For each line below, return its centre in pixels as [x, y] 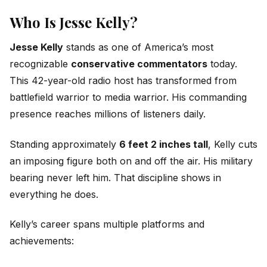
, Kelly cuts [233, 144]
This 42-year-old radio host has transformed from [123, 81]
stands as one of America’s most [138, 47]
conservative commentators [139, 64]
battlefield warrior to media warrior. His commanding [128, 97]
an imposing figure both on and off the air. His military [131, 161]
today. [222, 64]
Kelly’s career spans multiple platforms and [107, 224]
